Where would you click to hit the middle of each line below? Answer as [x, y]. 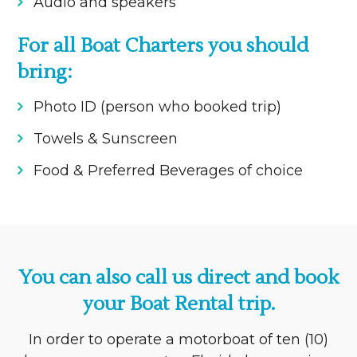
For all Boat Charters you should [163, 46]
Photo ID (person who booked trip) [158, 107]
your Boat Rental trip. [178, 304]
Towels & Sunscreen [106, 139]
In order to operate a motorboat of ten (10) [178, 340]
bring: [45, 73]
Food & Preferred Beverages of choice [169, 171]
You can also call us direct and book [178, 278]
